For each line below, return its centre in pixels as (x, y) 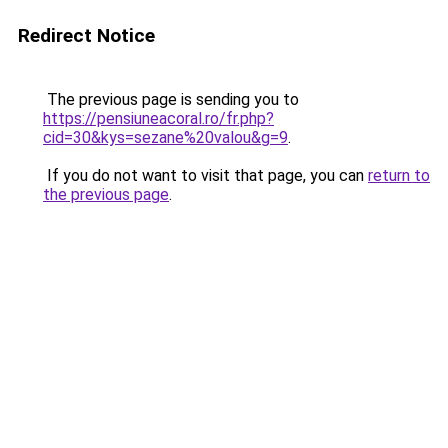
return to (399, 175)
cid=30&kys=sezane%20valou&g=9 (165, 137)
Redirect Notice (86, 35)
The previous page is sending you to (171, 99)
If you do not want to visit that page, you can (205, 175)
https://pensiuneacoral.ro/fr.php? (158, 118)
